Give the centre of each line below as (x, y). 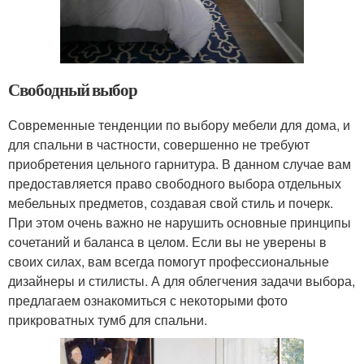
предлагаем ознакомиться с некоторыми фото (148, 300)
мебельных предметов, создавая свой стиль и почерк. (171, 202)
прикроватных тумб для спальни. (108, 319)
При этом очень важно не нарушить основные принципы (180, 222)
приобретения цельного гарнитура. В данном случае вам (180, 163)
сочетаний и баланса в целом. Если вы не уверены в (167, 241)
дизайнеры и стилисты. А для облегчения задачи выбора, (182, 280)
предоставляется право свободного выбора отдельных (175, 183)
